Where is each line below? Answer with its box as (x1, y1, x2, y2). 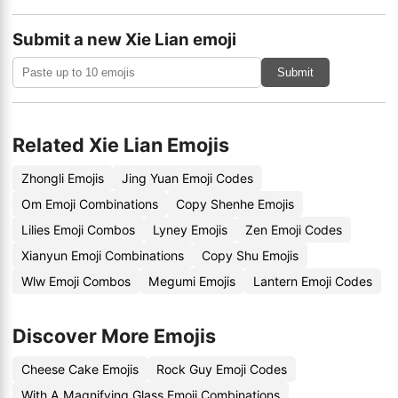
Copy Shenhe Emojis (176, 196, 294, 211)
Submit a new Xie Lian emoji (12, 29, 236, 50)
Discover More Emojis (12, 324, 216, 347)
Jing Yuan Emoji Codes (122, 171, 253, 186)
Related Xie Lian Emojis (12, 133, 229, 156)
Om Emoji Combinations (21, 196, 158, 211)
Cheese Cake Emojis (21, 362, 139, 377)
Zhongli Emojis (21, 171, 104, 186)
